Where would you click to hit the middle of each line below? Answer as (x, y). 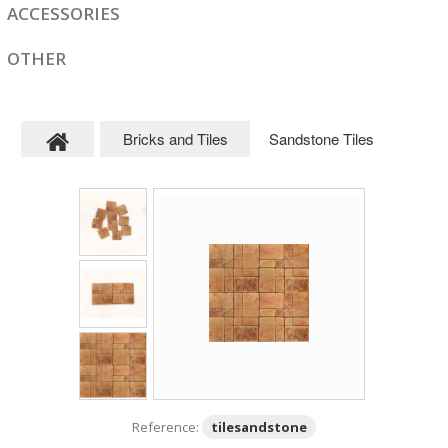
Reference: (165, 427)
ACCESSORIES (63, 13)
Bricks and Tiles (175, 138)
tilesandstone (259, 427)
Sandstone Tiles (321, 138)
